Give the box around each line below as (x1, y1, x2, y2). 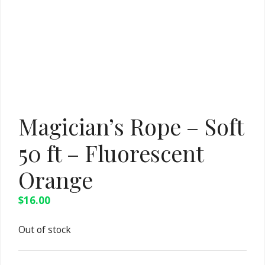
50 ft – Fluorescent (18, 138, 203, 168)
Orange (18, 164, 93, 195)
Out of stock (18, 222, 71, 236)
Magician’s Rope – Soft (18, 111, 244, 141)
